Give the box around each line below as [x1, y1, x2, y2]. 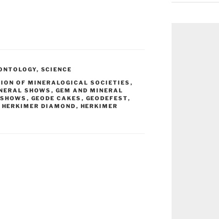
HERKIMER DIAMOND [1, 103, 76, 110]
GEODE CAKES [31, 95, 82, 102]
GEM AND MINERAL [55, 87, 124, 94]
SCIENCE [41, 66, 72, 73]
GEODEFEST [86, 95, 128, 102]
